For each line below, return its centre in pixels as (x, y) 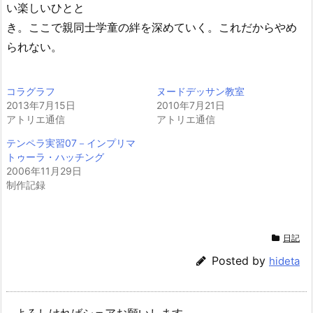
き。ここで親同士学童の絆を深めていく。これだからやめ (152, 27)
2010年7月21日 (191, 105)
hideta (284, 261)
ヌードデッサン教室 (201, 91)
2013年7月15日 (41, 105)
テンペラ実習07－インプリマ (71, 143)
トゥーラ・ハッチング (55, 156)
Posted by (240, 260)
